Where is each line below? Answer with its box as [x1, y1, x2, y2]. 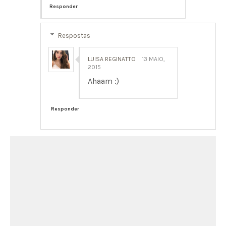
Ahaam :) [88, 76, 119, 86]
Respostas [58, 31, 90, 39]
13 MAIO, [142, 55, 165, 63]
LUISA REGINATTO [88, 55, 136, 63]
